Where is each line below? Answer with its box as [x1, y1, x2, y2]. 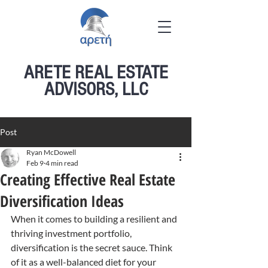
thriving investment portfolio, [11, 227, 133, 239]
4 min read [45, 159, 78, 167]
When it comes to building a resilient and [11, 213, 179, 224]
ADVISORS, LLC [44, 78, 148, 100]
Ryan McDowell [26, 148, 76, 157]
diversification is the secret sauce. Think [11, 242, 174, 253]
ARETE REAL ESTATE [23, 62, 168, 83]
